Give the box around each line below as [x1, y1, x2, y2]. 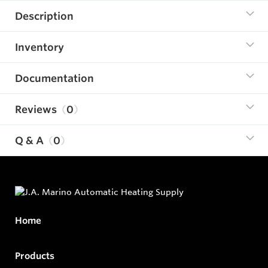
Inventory [15, 40, 64, 53]
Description [15, 9, 74, 22]
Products [15, 250, 54, 262]
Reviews [15, 102, 57, 115]
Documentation [15, 71, 94, 84]
